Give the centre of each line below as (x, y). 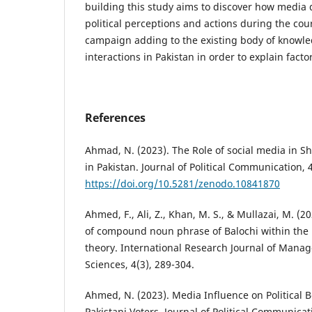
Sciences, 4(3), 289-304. (140, 264)
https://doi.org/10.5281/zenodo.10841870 (182, 183)
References (115, 117)
